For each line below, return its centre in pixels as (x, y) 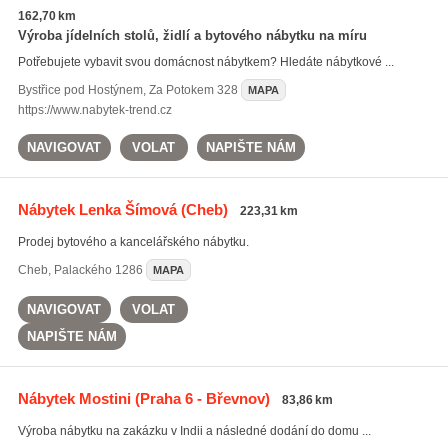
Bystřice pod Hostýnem (80, 90)
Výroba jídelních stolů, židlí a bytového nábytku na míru (192, 35)
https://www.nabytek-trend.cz (94, 110)
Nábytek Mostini (74, 398)
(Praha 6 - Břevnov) (200, 398)
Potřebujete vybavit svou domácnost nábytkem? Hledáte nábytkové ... (205, 62)
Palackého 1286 (98, 270)
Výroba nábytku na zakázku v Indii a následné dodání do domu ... (194, 431)
